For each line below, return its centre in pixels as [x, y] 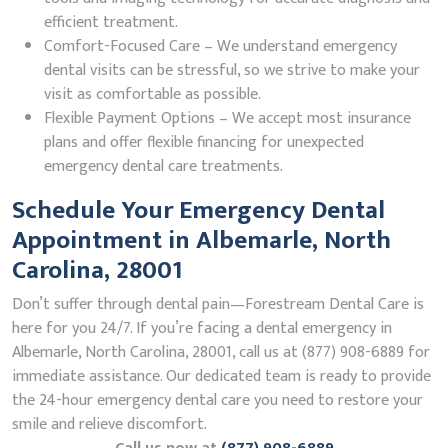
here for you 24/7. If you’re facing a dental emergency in [202, 328]
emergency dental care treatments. [163, 166]
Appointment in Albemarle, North [201, 240]
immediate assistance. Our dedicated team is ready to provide [221, 376]
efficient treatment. [111, 22]
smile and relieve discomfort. [109, 424]
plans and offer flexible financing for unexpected [204, 142]
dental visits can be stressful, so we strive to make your [232, 70]
